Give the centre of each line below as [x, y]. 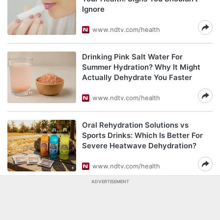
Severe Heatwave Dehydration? [139, 146]
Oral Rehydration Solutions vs [135, 125]
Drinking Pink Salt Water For [132, 57]
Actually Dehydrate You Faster [137, 77]
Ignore [93, 9]
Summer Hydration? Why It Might [141, 67]
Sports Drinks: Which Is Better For [142, 135]
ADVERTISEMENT [110, 181]
